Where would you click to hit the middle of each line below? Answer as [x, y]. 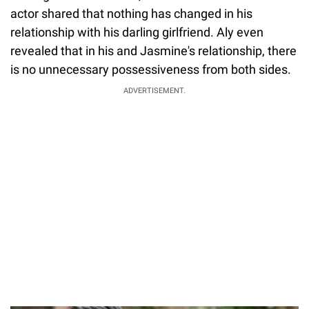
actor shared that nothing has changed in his [131, 13]
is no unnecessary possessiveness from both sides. [151, 69]
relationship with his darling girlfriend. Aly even [137, 32]
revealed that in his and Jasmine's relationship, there [153, 50]
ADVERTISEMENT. [154, 90]
